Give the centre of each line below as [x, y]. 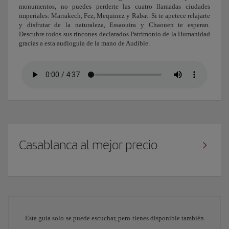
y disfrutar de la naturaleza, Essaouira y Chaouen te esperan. [114, 25]
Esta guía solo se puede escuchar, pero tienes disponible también [114, 218]
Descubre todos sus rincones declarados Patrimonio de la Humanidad [114, 34]
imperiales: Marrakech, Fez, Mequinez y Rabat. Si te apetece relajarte [114, 15]
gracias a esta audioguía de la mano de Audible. [84, 43]
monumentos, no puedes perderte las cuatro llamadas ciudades [114, 6]
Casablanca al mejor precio [88, 144]
